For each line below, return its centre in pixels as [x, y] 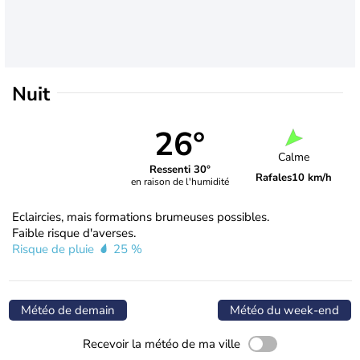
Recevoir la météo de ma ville [162, 344]
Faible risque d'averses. [74, 233]
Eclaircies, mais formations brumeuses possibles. [141, 217]
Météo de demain [68, 310]
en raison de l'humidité [180, 182]
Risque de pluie [55, 249]
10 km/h [312, 178]
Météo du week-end [284, 310]
